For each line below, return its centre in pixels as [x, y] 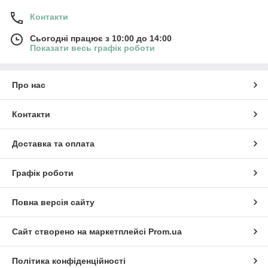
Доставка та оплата [53, 143]
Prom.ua [165, 231]
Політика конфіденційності [69, 261]
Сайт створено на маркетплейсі [80, 231]
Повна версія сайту [53, 202]
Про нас [29, 85]
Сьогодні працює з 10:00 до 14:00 [101, 38]
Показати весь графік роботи [92, 48]
